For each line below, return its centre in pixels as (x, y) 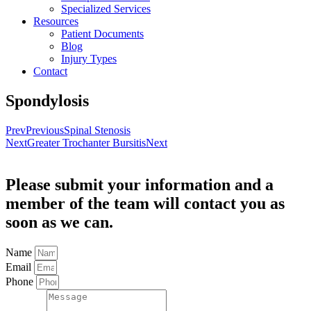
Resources (56, 21)
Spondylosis (47, 100)
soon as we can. (59, 222)
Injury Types (89, 59)
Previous (45, 130)
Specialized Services (106, 9)
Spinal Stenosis (97, 130)
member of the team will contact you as (145, 203)
